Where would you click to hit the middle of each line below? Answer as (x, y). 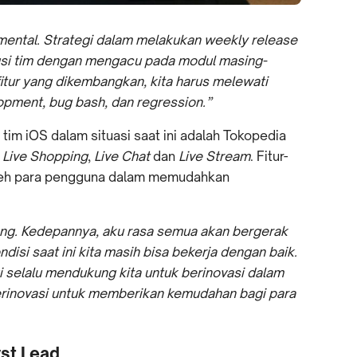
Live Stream (214, 157)
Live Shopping (45, 157)
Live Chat (124, 157)
